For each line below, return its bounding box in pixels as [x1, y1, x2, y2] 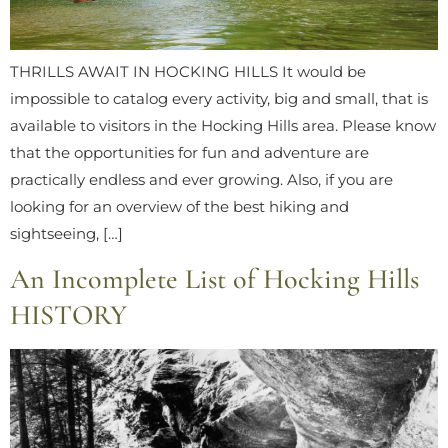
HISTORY [10, 298, 127, 333]
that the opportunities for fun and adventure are [10, 142, 369, 162]
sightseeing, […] [10, 223, 123, 243]
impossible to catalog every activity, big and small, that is [10, 88, 428, 108]
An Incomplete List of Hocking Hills [10, 262, 419, 297]
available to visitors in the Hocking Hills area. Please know [10, 115, 436, 135]
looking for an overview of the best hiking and [10, 196, 349, 216]
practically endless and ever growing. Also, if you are [10, 169, 393, 189]
